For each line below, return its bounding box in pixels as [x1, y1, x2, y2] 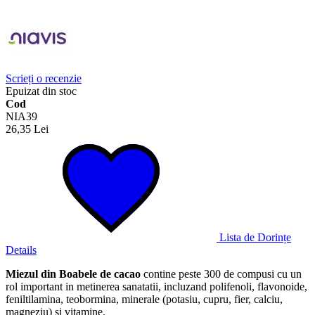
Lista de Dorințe [219, 231, 291, 243]
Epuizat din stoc [6, 84, 77, 97]
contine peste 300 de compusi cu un [141, 267, 302, 280]
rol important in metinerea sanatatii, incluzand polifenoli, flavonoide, [6, 280, 307, 292]
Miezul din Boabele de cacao [6, 267, 141, 280]
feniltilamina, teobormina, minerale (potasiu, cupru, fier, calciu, [6, 292, 283, 305]
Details [6, 243, 37, 256]
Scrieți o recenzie [6, 72, 82, 84]
